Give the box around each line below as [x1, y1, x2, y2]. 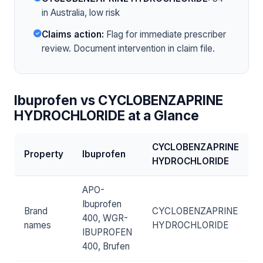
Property [24, 149, 63, 160]
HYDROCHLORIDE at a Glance [14, 107, 199, 124]
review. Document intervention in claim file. [42, 43, 215, 55]
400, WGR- [82, 213, 128, 224]
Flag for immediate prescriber [104, 29, 226, 41]
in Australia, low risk [42, 7, 120, 19]
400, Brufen [82, 241, 130, 252]
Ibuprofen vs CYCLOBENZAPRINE [14, 92, 223, 109]
